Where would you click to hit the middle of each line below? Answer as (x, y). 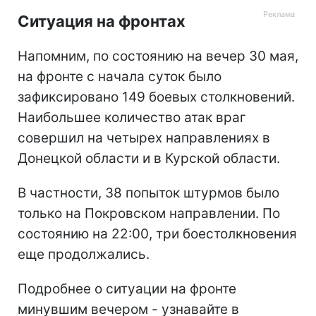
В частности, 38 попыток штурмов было (148, 193)
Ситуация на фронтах (102, 22)
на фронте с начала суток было (120, 77)
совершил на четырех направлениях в (144, 138)
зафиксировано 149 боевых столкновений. (156, 97)
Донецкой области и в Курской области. (149, 159)
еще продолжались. (84, 255)
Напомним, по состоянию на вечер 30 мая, (158, 56)
